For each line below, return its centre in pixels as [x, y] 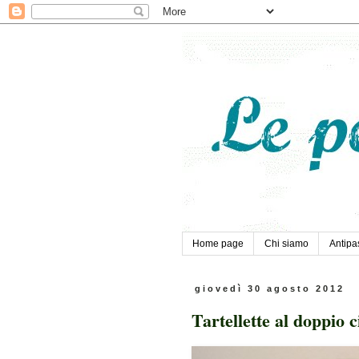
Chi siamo [286, 244]
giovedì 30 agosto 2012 [270, 289]
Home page [218, 244]
